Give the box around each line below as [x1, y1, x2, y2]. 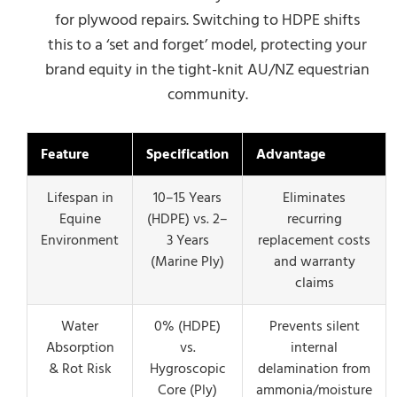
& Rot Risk [48, 359, 112, 378]
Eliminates [283, 188, 346, 207]
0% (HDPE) [154, 316, 221, 336]
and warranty [273, 252, 355, 271]
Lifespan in [46, 188, 113, 207]
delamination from [258, 359, 370, 378]
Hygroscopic [149, 359, 226, 378]
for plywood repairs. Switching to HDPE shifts [55, 9, 360, 31]
